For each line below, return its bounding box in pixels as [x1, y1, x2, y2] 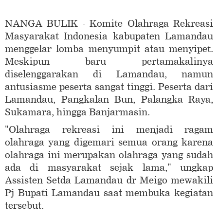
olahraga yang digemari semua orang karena [5, 137, 213, 148]
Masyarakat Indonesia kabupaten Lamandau [5, 31, 213, 42]
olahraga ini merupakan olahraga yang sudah [5, 149, 213, 161]
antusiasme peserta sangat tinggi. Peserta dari [5, 81, 213, 93]
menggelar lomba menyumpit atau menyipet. [5, 43, 213, 55]
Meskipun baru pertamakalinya [5, 56, 213, 68]
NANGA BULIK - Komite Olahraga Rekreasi [5, 18, 213, 30]
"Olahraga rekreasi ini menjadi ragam [5, 124, 213, 136]
